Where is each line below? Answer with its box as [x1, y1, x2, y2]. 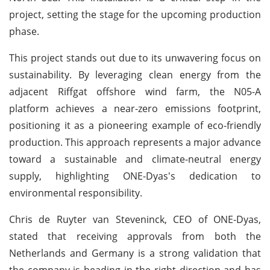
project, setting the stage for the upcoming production [9, 7, 261, 21]
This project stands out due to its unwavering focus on [9, 51, 261, 64]
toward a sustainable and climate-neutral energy [9, 152, 261, 166]
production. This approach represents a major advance [9, 135, 261, 149]
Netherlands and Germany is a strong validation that [9, 246, 261, 260]
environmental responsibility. [9, 186, 142, 199]
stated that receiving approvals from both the [9, 229, 261, 243]
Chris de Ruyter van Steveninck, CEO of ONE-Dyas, [9, 212, 261, 226]
